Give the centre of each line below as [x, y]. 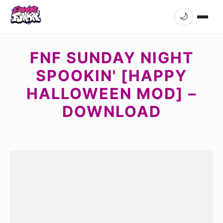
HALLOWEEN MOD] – [111, 93]
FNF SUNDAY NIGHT [111, 57]
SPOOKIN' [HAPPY [111, 75]
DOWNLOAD [111, 111]
